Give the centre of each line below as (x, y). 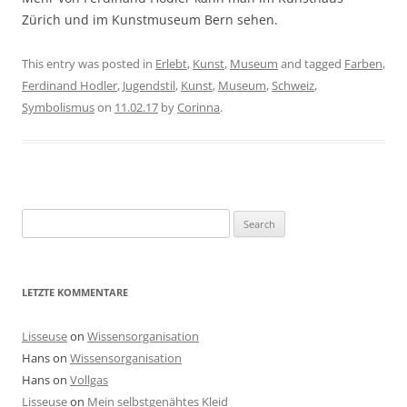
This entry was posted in (89, 64)
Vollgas (89, 380)
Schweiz (293, 85)
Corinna (199, 107)
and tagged (311, 64)
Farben (363, 64)
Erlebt (171, 64)
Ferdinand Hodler (69, 85)
